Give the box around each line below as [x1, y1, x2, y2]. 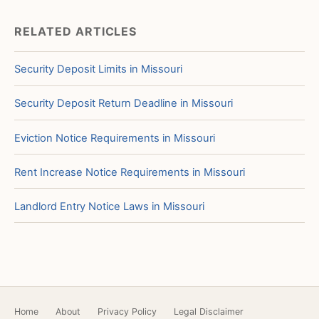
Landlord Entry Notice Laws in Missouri [14, 199, 204, 213]
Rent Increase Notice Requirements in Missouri [14, 165, 245, 179]
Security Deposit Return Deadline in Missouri [14, 97, 233, 110]
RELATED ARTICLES [14, 23, 137, 38]
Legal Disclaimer [174, 306, 244, 318]
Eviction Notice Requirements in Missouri [14, 131, 215, 145]
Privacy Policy [98, 306, 157, 318]
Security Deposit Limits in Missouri [14, 63, 182, 76]
